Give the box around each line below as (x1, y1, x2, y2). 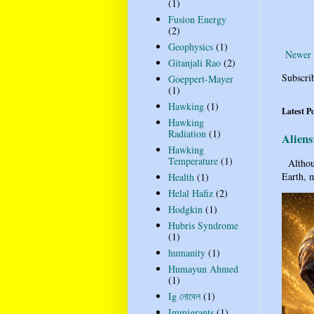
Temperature (168, 154, 218, 168)
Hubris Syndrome (168, 219, 238, 233)
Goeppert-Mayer (168, 72, 233, 86)
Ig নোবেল (168, 289, 200, 303)
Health (168, 170, 194, 184)
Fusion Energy (168, 13, 226, 27)
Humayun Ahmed (168, 262, 238, 276)
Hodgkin (168, 203, 203, 217)
